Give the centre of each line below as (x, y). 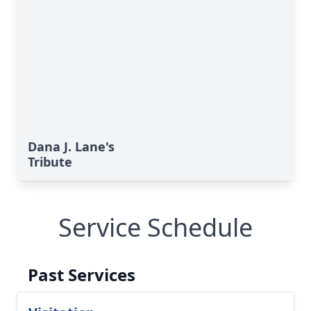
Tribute (50, 162)
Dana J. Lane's (71, 146)
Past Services (82, 275)
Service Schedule (155, 227)
